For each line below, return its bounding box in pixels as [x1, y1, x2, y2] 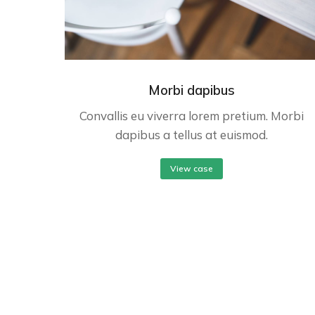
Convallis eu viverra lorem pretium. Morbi [79, 108, 304, 123]
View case [169, 162, 213, 174]
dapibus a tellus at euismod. [115, 127, 268, 142]
